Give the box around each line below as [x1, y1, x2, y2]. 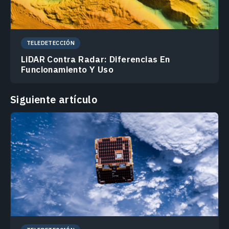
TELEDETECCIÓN [27, 39, 75, 47]
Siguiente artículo [10, 92, 98, 106]
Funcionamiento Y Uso [21, 63, 113, 75]
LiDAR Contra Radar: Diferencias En [21, 53, 170, 65]
